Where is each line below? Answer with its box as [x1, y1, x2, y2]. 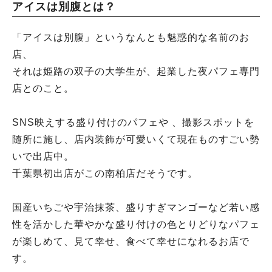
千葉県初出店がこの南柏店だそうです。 [12, 168, 198, 178]
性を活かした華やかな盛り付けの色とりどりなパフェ [12, 219, 260, 229]
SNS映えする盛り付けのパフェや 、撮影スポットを [12, 117, 254, 127]
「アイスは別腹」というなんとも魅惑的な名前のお [12, 32, 250, 42]
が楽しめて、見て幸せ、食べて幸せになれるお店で [12, 236, 250, 246]
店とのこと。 [12, 83, 74, 93]
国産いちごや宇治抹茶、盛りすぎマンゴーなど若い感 [12, 202, 260, 212]
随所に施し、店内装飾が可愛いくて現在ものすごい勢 [12, 134, 260, 144]
